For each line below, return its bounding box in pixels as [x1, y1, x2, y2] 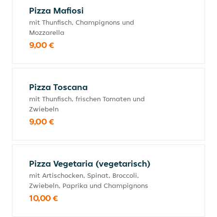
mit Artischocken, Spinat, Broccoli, [29, 171, 139, 180]
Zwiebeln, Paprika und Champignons [29, 181, 148, 190]
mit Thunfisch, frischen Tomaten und [29, 94, 145, 103]
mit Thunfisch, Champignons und [29, 18, 134, 27]
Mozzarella [29, 28, 64, 37]
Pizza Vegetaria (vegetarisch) [29, 158, 151, 169]
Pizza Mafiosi [29, 5, 84, 16]
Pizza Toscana [29, 81, 88, 93]
